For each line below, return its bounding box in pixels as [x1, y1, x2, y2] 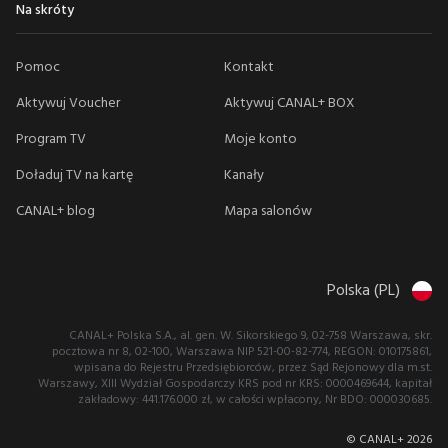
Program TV [16, 127, 86, 151]
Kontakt [224, 55, 274, 79]
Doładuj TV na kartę [16, 163, 133, 187]
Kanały [224, 163, 264, 187]
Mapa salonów [224, 199, 312, 223]
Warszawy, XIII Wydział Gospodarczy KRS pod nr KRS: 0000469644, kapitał [38, 373, 432, 394]
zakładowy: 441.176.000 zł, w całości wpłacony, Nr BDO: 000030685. [78, 389, 432, 410]
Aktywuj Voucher [16, 91, 120, 115]
